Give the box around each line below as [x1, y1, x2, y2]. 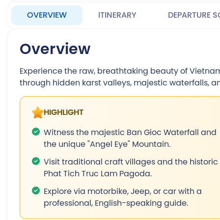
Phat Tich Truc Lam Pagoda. [44, 167, 152, 179]
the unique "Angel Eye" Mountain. [44, 138, 170, 150]
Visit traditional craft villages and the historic [44, 156, 218, 167]
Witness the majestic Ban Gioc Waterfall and [44, 126, 217, 138]
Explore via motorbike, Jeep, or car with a [44, 185, 202, 197]
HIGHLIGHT [44, 106, 83, 118]
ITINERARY [98, 9, 137, 21]
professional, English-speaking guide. [44, 197, 188, 209]
